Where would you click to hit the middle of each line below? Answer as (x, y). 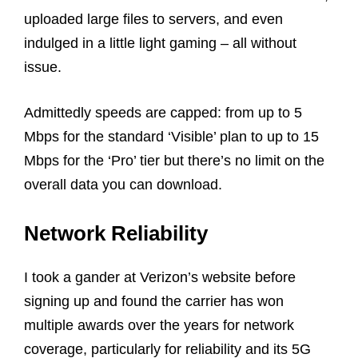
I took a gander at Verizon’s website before (160, 277)
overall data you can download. (125, 184)
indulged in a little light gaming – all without (160, 43)
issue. (43, 67)
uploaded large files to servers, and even (153, 19)
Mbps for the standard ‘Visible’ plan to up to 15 (171, 136)
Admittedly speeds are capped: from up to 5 (163, 112)
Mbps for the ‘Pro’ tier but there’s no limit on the (174, 160)
